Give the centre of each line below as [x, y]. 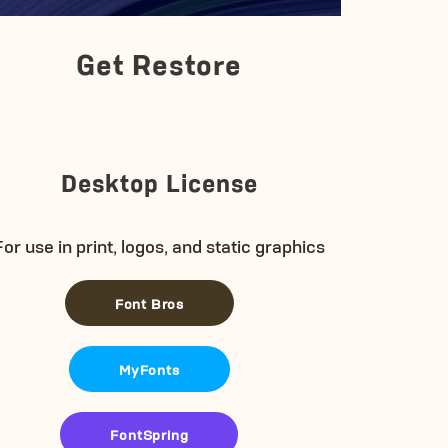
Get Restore [159, 62]
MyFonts [149, 368]
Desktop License [159, 181]
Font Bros [149, 302]
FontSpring [149, 434]
